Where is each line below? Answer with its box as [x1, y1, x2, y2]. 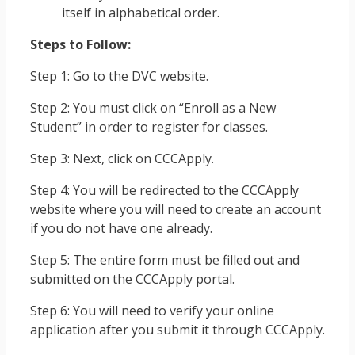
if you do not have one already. [30, 219, 212, 237]
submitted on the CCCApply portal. [30, 269, 235, 288]
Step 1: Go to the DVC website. [30, 67, 208, 85]
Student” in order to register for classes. [30, 117, 268, 136]
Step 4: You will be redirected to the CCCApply [30, 181, 299, 199]
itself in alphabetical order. [62, 3, 219, 21]
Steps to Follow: [30, 35, 131, 53]
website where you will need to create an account [30, 200, 321, 218]
